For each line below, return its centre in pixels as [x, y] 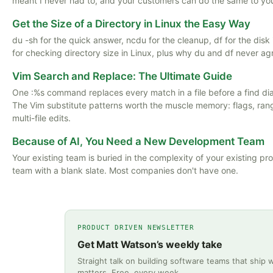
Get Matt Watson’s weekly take [150, 245]
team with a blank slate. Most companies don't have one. [125, 171]
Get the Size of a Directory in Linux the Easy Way [131, 24]
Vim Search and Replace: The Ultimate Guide [122, 76]
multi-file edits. [41, 118]
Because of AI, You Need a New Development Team [138, 142]
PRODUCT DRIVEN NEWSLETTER [136, 228]
